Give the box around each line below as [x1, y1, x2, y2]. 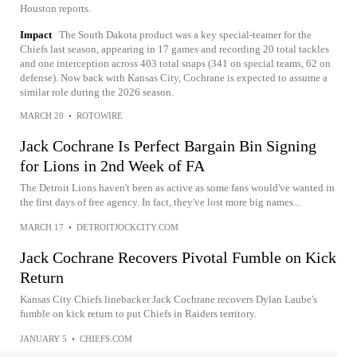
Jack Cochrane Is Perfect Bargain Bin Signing [20, 137, 316, 155]
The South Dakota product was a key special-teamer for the [59, 29, 312, 41]
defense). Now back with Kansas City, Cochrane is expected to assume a [20, 72, 328, 84]
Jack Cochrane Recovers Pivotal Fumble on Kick [20, 249, 336, 266]
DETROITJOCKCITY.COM [76, 222, 178, 232]
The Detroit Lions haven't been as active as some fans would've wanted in [20, 182, 335, 194]
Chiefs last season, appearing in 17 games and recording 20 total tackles [20, 43, 329, 55]
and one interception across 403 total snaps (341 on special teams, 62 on [20, 57, 331, 69]
